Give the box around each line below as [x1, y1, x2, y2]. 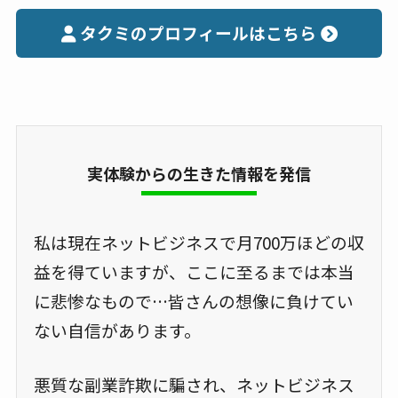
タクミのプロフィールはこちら [79, 20, 316, 45]
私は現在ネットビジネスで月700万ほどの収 [33, 229, 364, 254]
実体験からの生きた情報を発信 [87, 161, 311, 185]
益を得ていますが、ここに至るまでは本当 [33, 259, 354, 283]
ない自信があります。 [33, 317, 201, 342]
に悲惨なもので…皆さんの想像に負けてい [33, 288, 354, 313]
